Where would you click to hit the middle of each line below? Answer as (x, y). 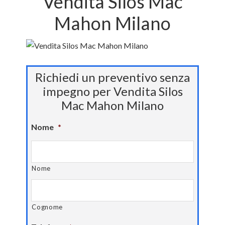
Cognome (47, 207)
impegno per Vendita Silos (113, 91)
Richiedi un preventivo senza (113, 77)
